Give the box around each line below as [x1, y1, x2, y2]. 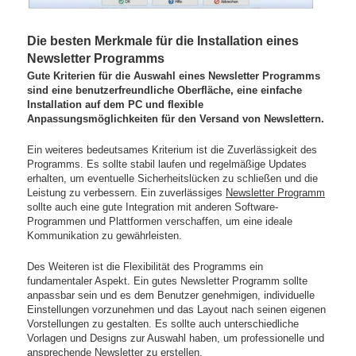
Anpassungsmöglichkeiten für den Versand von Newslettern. [27, 113, 325, 126]
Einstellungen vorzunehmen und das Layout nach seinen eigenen [27, 304, 327, 316]
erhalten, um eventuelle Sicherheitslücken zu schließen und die [27, 172, 319, 185]
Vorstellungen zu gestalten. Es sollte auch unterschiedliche [27, 318, 300, 331]
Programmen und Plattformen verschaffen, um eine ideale [27, 215, 293, 228]
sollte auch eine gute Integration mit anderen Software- [27, 201, 279, 214]
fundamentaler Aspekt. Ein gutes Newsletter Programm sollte [27, 275, 308, 288]
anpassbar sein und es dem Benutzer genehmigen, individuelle [27, 289, 315, 302]
